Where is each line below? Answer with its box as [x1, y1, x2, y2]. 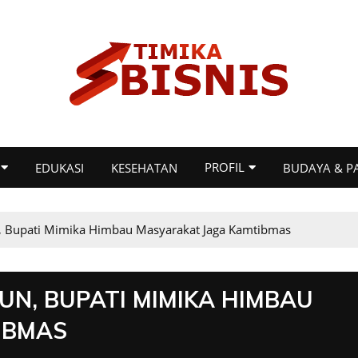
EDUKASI [35, 159, 84, 176]
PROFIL [205, 159, 245, 175]
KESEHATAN [111, 159, 177, 176]
